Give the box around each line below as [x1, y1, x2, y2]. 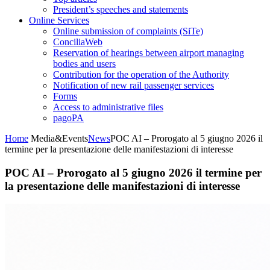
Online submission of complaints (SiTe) [53, 26, 203, 36]
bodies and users [53, 58, 116, 69]
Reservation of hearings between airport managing [53, 48, 244, 58]
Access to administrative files [53, 102, 163, 112]
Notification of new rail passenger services [53, 80, 214, 90]
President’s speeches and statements [53, 4, 188, 14]
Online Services [29, 15, 89, 25]
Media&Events [31, 133, 88, 143]
